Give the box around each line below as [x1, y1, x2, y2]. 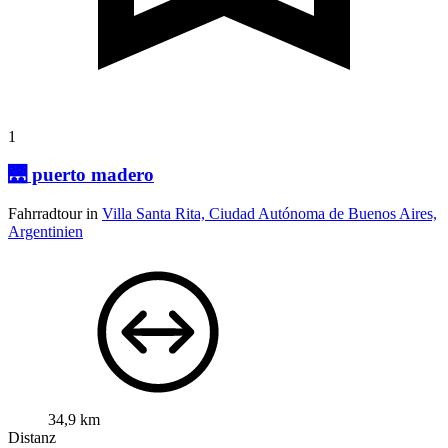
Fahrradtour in [8, 205, 102, 223]
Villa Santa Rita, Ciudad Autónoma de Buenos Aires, [102, 205, 437, 223]
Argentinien [8, 223, 83, 241]
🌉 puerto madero [8, 164, 154, 186]
